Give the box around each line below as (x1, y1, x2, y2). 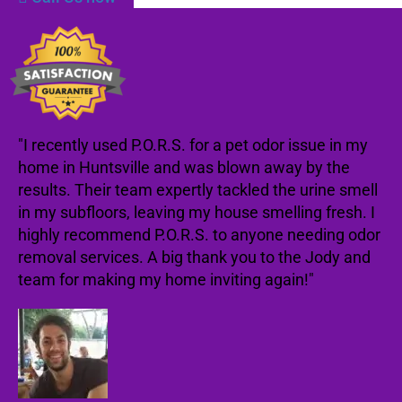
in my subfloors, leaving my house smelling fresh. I (18, 203, 375, 222)
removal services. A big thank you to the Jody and (18, 248, 371, 267)
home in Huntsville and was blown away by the (18, 158, 350, 177)
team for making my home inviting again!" (18, 270, 314, 289)
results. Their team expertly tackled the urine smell (18, 180, 378, 199)
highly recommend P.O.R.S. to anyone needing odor (18, 225, 380, 244)
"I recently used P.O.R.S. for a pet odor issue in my (18, 135, 368, 154)
